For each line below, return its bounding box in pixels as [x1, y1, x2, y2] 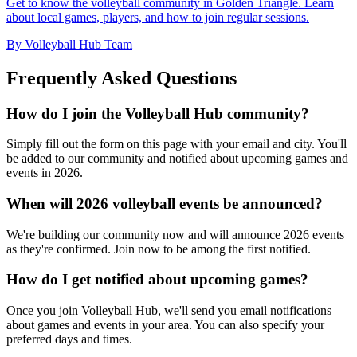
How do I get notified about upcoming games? [6, 271, 308, 288]
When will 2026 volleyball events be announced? [6, 194, 323, 212]
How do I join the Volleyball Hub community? [6, 104, 309, 122]
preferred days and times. [6, 332, 132, 347]
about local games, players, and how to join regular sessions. [6, 10, 309, 24]
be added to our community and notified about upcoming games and [6, 151, 348, 166]
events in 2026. [6, 166, 83, 180]
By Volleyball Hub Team [6, 37, 132, 51]
